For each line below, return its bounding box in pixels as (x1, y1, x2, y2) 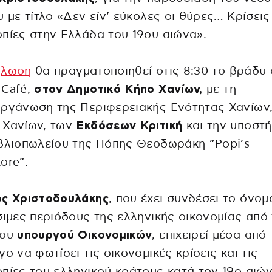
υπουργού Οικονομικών (17, 229, 152, 242)
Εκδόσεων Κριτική (76, 120, 183, 132)
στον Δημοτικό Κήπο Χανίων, (34, 84, 203, 96)
